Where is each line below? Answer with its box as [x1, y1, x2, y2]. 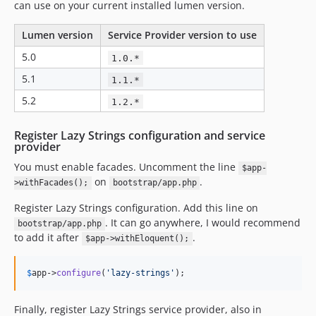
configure [56, 268, 101, 279]
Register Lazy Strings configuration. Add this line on [14, 201, 258, 215]
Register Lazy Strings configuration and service [14, 128, 265, 144]
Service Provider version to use [108, 28, 257, 42]
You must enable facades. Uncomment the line [14, 160, 238, 174]
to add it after [14, 231, 82, 245]
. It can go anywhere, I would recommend [104, 216, 300, 230]
